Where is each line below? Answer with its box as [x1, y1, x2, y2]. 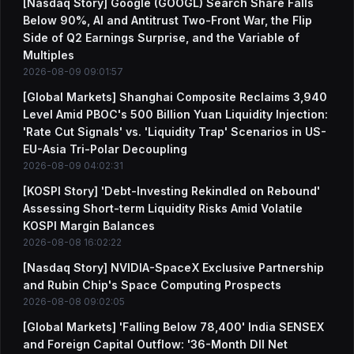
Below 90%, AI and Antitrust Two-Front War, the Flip [23, 13, 312, 27]
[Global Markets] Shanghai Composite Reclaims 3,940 [23, 90, 327, 104]
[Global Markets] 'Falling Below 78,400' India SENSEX [23, 320, 324, 333]
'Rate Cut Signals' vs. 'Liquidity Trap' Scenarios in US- [23, 125, 326, 138]
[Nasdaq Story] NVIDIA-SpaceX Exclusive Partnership [23, 261, 324, 274]
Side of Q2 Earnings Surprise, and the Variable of [23, 31, 299, 44]
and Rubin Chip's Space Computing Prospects [23, 278, 281, 292]
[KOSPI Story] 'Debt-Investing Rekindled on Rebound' [23, 184, 320, 198]
